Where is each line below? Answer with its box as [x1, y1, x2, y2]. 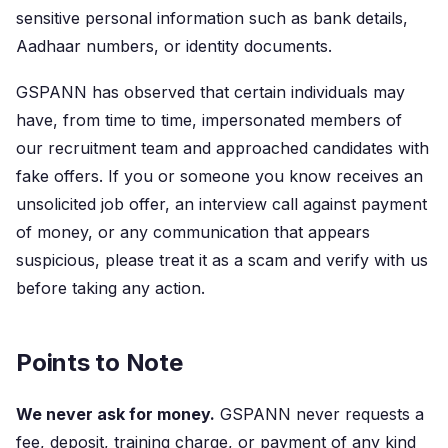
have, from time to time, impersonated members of [16, 110, 402, 130]
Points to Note [16, 348, 183, 377]
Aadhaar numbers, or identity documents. [16, 36, 332, 56]
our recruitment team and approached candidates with [16, 138, 429, 158]
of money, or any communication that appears [16, 222, 370, 242]
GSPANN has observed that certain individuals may [16, 82, 405, 102]
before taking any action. [16, 278, 205, 298]
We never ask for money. [16, 404, 215, 424]
